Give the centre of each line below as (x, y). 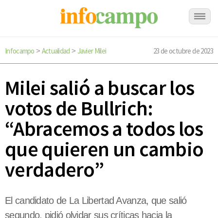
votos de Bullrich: (79, 108)
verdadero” (54, 170)
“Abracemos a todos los (104, 129)
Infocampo (20, 51)
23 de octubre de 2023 (183, 51)
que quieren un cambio (104, 149)
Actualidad (56, 51)
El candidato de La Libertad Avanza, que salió (96, 201)
